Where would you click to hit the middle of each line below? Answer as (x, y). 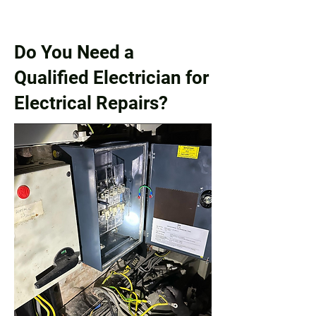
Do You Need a (74, 52)
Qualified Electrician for (111, 78)
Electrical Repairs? (91, 103)
